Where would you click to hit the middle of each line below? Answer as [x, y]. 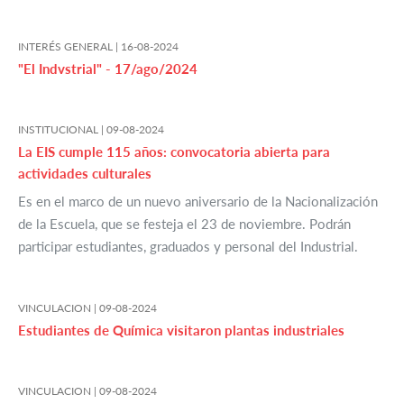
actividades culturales [85, 174]
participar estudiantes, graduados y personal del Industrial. [188, 247]
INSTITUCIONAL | [62, 130]
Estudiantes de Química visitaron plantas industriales [181, 331]
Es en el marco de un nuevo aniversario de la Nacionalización [198, 202]
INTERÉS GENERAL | [69, 47]
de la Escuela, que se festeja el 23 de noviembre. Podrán [184, 224]
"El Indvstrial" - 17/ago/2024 [108, 69]
